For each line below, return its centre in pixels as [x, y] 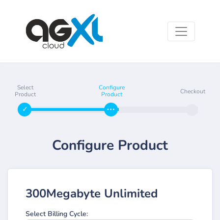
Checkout [192, 92]
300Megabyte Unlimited [92, 194]
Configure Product [110, 146]
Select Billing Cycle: [57, 214]
